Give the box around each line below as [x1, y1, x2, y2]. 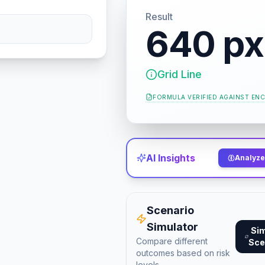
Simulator [146, 221, 198, 233]
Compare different [136, 236, 208, 246]
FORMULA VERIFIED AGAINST [153, 93, 250, 101]
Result [146, 11, 173, 22]
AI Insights [146, 152, 196, 164]
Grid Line [157, 68, 202, 80]
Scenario [146, 204, 194, 216]
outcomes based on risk [136, 248, 231, 258]
